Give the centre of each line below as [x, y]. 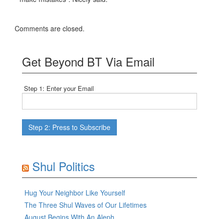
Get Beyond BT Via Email [88, 62]
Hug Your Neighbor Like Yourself [75, 193]
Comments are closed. [50, 29]
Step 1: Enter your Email [58, 88]
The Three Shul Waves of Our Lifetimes [86, 205]
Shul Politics [64, 166]
